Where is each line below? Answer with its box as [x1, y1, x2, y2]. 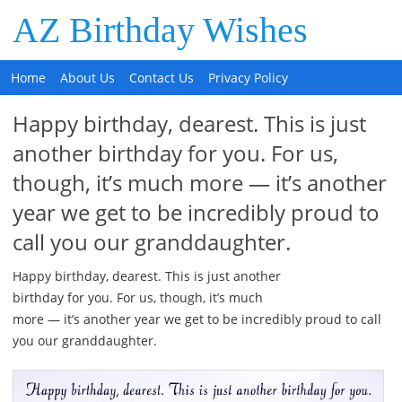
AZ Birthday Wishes [13, 10, 309, 50]
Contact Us [129, 69, 195, 86]
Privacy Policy [208, 69, 289, 86]
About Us [60, 69, 116, 86]
